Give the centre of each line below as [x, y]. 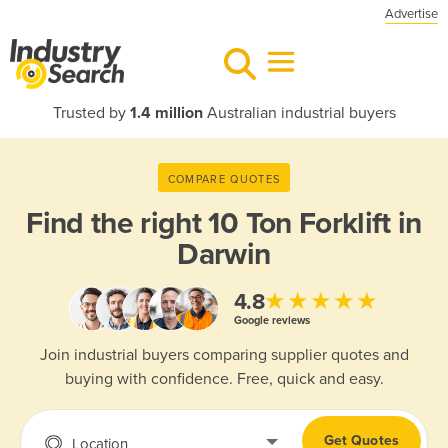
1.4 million [166, 113]
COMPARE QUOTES [224, 179]
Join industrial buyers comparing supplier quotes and [224, 355]
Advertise [411, 14]
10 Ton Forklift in [315, 223]
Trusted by [91, 113]
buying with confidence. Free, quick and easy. [224, 379]
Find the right [117, 223]
